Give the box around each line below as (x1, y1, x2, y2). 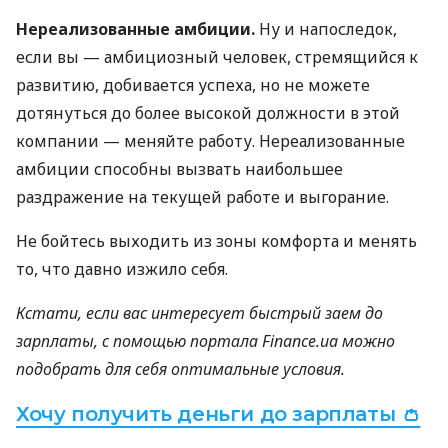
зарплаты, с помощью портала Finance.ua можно (16, 329, 395, 352)
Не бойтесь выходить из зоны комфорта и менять (16, 229, 417, 252)
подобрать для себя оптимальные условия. (16, 357, 345, 380)
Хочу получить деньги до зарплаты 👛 (16, 401, 421, 426)
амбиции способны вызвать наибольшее (16, 157, 343, 180)
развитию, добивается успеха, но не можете (16, 73, 370, 96)
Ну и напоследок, (255, 17, 397, 40)
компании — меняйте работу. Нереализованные (16, 129, 405, 152)
